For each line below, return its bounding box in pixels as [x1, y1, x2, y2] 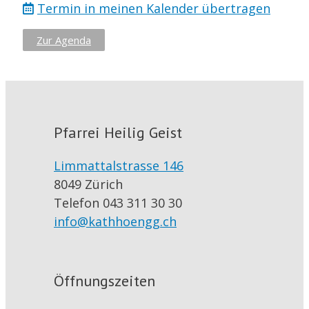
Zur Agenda [37, 33, 91, 48]
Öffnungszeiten [54, 270, 155, 290]
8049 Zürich [54, 175, 123, 192]
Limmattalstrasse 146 [54, 157, 183, 174]
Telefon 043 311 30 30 [54, 194, 182, 211]
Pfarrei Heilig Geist [54, 122, 182, 142]
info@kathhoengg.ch [54, 212, 177, 230]
